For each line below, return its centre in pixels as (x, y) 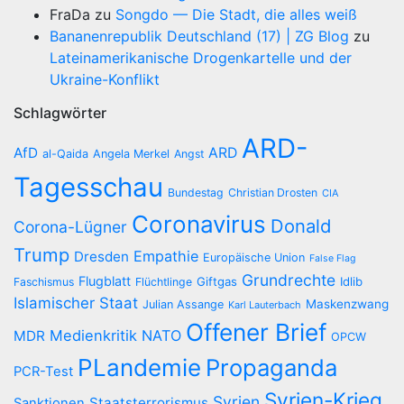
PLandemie (139, 367)
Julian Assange (183, 304)
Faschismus (44, 282)
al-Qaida (65, 154)
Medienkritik (93, 335)
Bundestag (196, 193)
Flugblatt (105, 281)
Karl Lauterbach (265, 305)
